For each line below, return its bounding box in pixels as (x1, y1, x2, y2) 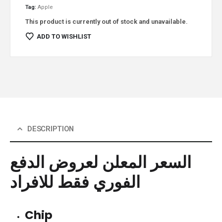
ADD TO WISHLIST (37, 33, 92, 41)
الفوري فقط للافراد (10, 172, 140, 192)
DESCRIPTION (27, 124, 74, 133)
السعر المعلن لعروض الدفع (10, 152, 191, 172)
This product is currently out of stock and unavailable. (25, 18, 188, 26)
